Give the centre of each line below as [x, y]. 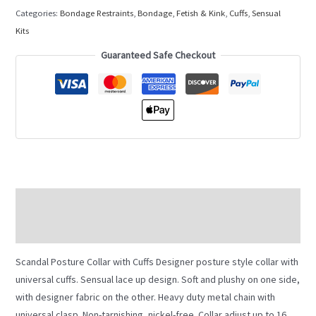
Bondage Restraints [96, 13]
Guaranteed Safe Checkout [158, 55]
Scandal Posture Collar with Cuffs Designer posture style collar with [157, 261]
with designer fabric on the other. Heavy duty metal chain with [145, 297]
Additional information [62, 229]
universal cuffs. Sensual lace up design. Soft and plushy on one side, [157, 279]
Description [39, 201]
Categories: [37, 13]
